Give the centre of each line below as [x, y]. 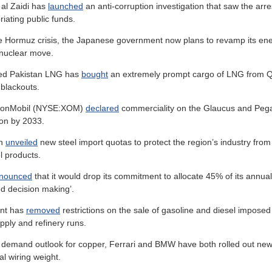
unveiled [22, 142]
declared [102, 108]
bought [95, 74]
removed [43, 210]
